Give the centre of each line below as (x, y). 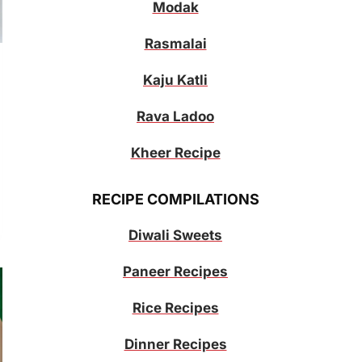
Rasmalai (175, 44)
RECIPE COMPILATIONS (175, 199)
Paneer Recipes (175, 271)
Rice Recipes (175, 307)
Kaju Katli (175, 80)
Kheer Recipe (175, 153)
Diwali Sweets (175, 235)
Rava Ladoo (175, 117)
